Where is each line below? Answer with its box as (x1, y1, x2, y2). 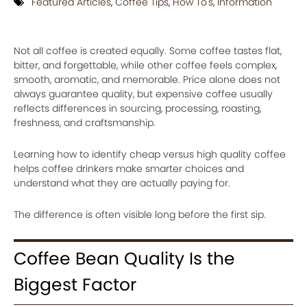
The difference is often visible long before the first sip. (14, 208, 266, 221)
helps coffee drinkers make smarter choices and (14, 162, 244, 175)
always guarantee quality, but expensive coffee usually (14, 87, 273, 101)
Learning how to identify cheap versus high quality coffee (14, 147, 286, 161)
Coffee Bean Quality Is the (14, 247, 235, 271)
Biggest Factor (14, 273, 136, 297)
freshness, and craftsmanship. (14, 116, 156, 130)
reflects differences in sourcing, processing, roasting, (14, 101, 261, 115)
